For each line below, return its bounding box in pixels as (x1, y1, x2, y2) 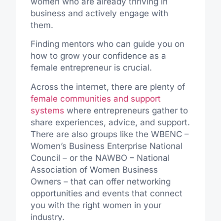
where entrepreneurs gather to (64, 105, 188, 115)
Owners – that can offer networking (30, 176, 171, 186)
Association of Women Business (30, 164, 158, 175)
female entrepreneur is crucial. (30, 63, 152, 73)
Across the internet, (30, 81, 111, 92)
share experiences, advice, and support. (30, 117, 190, 127)
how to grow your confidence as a (30, 51, 166, 61)
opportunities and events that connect (30, 188, 183, 198)
